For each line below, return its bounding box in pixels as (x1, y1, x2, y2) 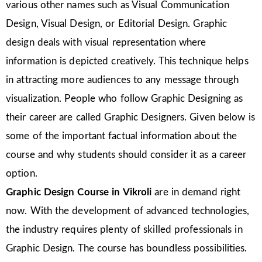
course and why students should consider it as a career (6, 149, 247, 160)
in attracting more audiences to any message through (6, 74, 239, 85)
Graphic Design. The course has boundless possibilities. (6, 243, 247, 253)
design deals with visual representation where (6, 37, 206, 47)
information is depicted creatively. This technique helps (6, 56, 249, 66)
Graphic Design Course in (6, 187, 123, 197)
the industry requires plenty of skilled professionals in (6, 224, 243, 235)
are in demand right (154, 187, 241, 197)
